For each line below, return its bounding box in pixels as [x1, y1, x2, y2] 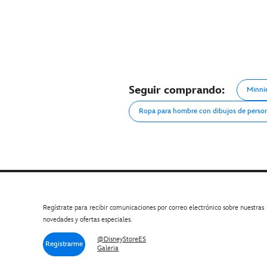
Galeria [97, 244, 119, 253]
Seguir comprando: [129, 83, 225, 97]
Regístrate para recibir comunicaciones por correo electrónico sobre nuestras [43, 203, 264, 212]
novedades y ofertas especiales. [43, 215, 132, 224]
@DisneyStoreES [97, 235, 146, 244]
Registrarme [45, 240, 83, 249]
